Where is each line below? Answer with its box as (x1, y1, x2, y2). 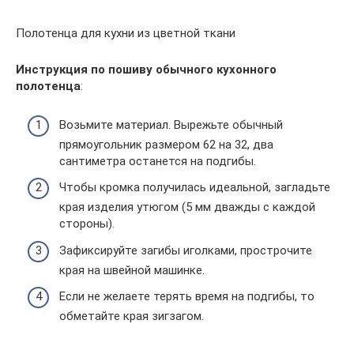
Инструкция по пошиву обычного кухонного (16, 62, 277, 77)
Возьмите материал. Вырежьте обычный (59, 117, 283, 132)
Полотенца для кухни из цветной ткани (16, 26, 235, 40)
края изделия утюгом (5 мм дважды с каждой (59, 200, 315, 214)
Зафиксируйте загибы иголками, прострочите (59, 243, 312, 258)
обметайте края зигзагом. (59, 309, 204, 323)
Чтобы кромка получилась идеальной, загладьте (59, 180, 330, 194)
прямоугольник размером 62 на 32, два (59, 137, 273, 152)
